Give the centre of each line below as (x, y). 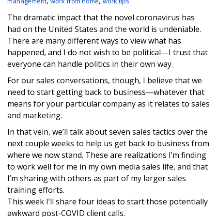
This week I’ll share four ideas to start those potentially (108, 201)
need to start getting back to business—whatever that (106, 92)
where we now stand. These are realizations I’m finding (107, 155)
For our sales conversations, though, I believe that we (105, 80)
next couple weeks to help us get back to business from (108, 143)
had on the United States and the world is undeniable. (104, 29)
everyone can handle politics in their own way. (90, 64)
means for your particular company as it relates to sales (108, 104)
